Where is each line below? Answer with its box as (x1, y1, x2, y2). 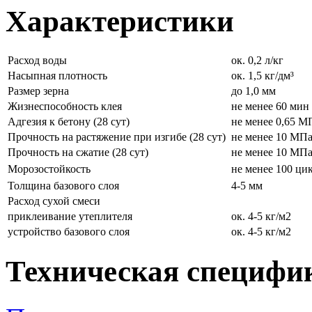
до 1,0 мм (231, 84, 276, 97)
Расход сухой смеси (8, 194, 100, 207)
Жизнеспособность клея (8, 100, 122, 112)
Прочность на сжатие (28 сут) (8, 146, 148, 158)
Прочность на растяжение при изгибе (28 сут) (8, 130, 228, 143)
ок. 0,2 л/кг (231, 54, 283, 66)
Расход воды (8, 54, 67, 66)
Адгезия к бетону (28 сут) (8, 115, 130, 127)
